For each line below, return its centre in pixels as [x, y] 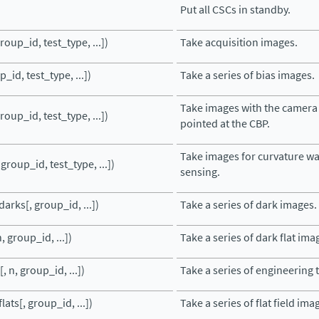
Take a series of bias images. [247, 75]
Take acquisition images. [239, 42]
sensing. [200, 172]
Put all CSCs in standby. [235, 10]
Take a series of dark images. [249, 205]
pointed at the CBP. [225, 124]
